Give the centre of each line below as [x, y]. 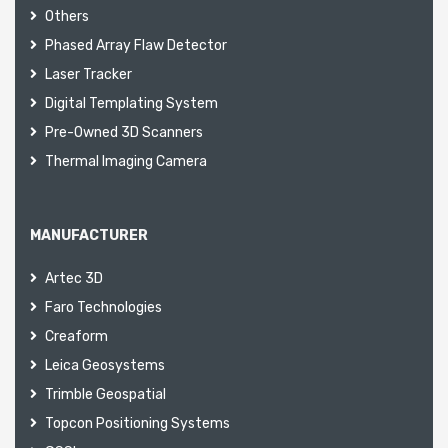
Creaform [76, 336]
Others [67, 16]
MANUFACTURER [89, 235]
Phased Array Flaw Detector [136, 45]
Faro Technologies [103, 307]
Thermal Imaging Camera [126, 161]
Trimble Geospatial [105, 394]
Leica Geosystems [105, 365]
